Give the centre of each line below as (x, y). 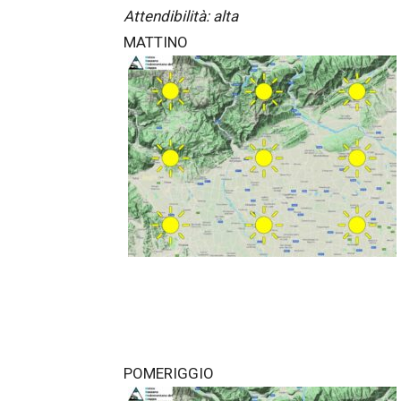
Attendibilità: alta (181, 16)
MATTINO (156, 42)
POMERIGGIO (169, 373)
